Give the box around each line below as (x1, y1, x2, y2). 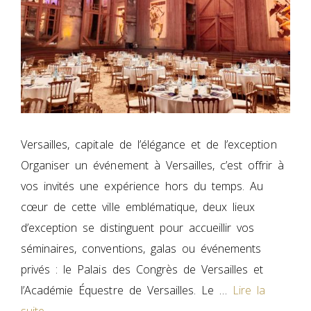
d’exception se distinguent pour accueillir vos (21, 219, 255, 235)
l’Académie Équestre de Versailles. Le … (21, 282, 233, 298)
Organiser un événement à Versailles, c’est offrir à (21, 157, 285, 173)
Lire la (233, 282, 266, 298)
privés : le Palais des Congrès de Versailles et (21, 261, 264, 277)
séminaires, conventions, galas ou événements (21, 240, 262, 256)
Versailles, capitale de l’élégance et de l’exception (21, 136, 277, 152)
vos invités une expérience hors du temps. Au (21, 178, 264, 194)
